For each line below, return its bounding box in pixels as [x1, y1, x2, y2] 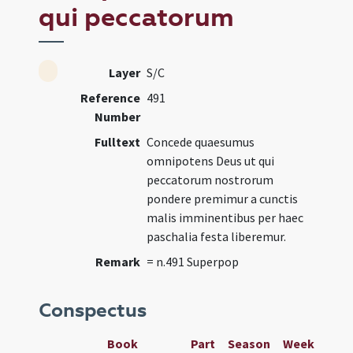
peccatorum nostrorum [147, 172, 274, 188]
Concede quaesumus [147, 134, 255, 150]
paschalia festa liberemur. [147, 229, 287, 244]
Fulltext [95, 134, 141, 150]
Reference [80, 90, 141, 106]
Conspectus [39, 299, 147, 322]
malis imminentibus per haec [147, 210, 304, 225]
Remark [95, 254, 141, 269]
